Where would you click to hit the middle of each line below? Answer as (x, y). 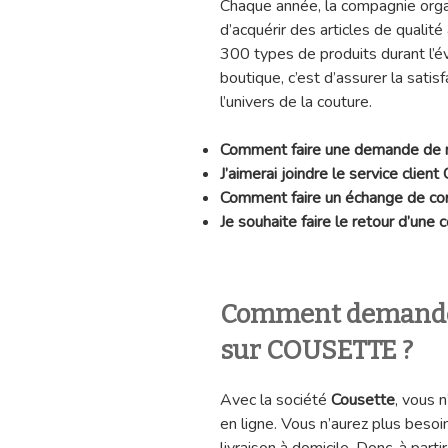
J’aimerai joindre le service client (331, 173)
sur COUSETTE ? (316, 350)
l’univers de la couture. (296, 101)
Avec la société (275, 400)
